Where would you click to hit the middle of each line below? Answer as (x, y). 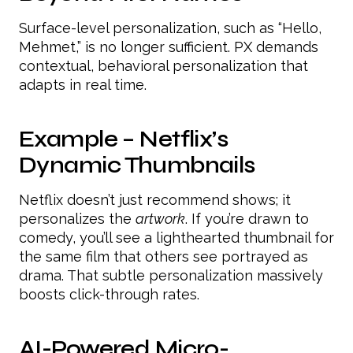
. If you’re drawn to (247, 219)
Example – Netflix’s (124, 139)
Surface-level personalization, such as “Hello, (170, 28)
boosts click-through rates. (109, 295)
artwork (160, 219)
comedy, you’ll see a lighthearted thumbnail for (176, 238)
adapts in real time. (83, 85)
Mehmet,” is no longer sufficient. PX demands (169, 47)
